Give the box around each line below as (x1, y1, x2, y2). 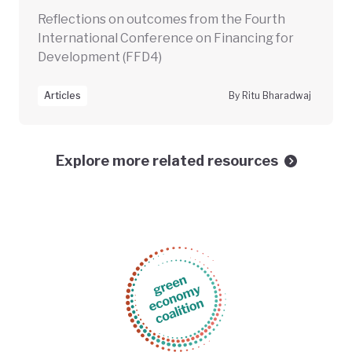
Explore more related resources (55, 152, 278, 170)
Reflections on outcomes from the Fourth (38, 12, 285, 27)
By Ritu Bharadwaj (228, 90, 311, 102)
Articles (44, 90, 81, 102)
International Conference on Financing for (38, 31, 294, 46)
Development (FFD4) (38, 49, 162, 65)
